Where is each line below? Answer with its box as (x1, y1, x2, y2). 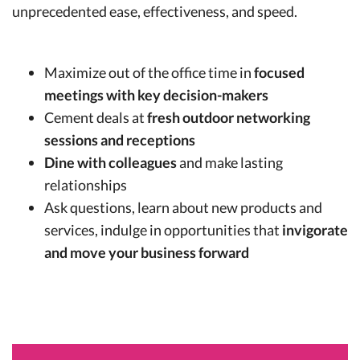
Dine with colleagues (44, 153, 177, 171)
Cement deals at (44, 108, 147, 126)
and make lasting (177, 153, 283, 171)
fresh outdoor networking (147, 108, 310, 126)
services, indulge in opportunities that (44, 220, 282, 239)
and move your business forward (44, 243, 249, 261)
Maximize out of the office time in (44, 63, 252, 81)
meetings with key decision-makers (44, 85, 268, 104)
